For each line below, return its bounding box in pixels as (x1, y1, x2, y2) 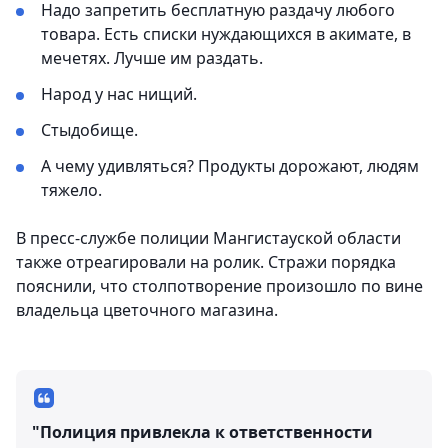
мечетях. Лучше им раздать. (41, 47, 263, 69)
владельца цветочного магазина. (16, 299, 278, 321)
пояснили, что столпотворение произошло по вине (16, 275, 423, 297)
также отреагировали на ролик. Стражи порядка (16, 251, 396, 273)
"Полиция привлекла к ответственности (32, 421, 373, 443)
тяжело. (41, 179, 102, 201)
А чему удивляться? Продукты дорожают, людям (41, 155, 419, 177)
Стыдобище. (41, 119, 138, 141)
